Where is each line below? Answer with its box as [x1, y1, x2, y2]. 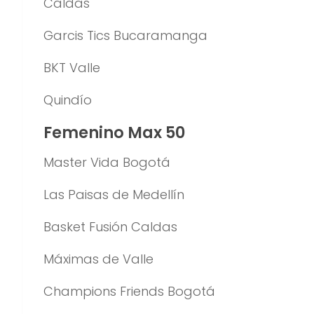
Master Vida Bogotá [43, 153, 170, 172]
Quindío [43, 91, 92, 109]
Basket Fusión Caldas [43, 218, 177, 236]
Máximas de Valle [43, 250, 153, 268]
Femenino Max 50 [43, 121, 185, 144]
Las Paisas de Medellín [43, 186, 184, 204]
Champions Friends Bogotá [43, 282, 215, 301]
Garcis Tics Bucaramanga [43, 27, 207, 45]
